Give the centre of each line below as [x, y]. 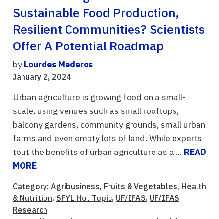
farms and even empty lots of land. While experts [107, 138]
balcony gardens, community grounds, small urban [109, 125]
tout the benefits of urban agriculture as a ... [98, 152]
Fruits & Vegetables [141, 186]
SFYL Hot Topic [84, 198]
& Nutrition [33, 198]
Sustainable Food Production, [96, 13]
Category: [32, 186]
